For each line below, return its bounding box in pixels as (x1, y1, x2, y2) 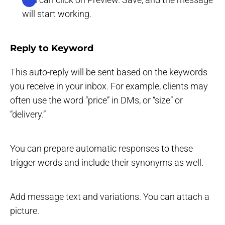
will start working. (22, 8, 91, 19)
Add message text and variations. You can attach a (10, 191, 209, 202)
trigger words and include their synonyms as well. (10, 157, 203, 168)
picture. (10, 205, 39, 216)
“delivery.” (10, 108, 46, 120)
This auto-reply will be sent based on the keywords (10, 66, 207, 77)
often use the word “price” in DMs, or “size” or (10, 94, 183, 105)
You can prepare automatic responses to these (10, 143, 193, 154)
